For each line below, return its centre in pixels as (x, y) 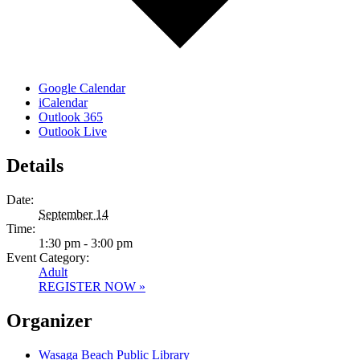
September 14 (74, 214)
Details (35, 165)
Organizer (49, 320)
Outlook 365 (71, 117)
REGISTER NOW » (92, 286)
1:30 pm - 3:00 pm (86, 243)
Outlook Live (73, 131)
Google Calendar (82, 88)
